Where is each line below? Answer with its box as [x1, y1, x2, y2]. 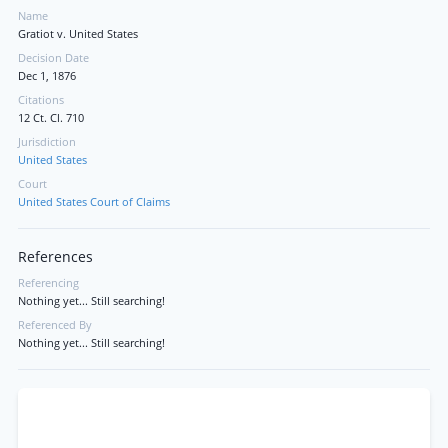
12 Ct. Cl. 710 [18, 111, 84, 125]
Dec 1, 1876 [18, 69, 76, 83]
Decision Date [18, 51, 89, 65]
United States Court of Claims [18, 195, 170, 209]
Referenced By [18, 318, 92, 332]
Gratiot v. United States [18, 27, 138, 41]
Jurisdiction [18, 135, 76, 149]
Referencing [18, 276, 79, 290]
